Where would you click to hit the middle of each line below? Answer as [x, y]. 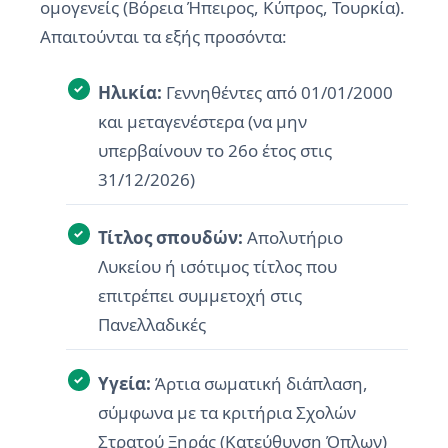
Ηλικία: [129, 92]
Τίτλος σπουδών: [170, 237]
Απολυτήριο [292, 237]
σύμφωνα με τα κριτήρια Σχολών [226, 412]
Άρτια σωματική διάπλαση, [259, 383]
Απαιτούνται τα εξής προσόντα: [163, 36]
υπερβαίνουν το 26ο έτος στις [214, 150]
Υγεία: [124, 383]
